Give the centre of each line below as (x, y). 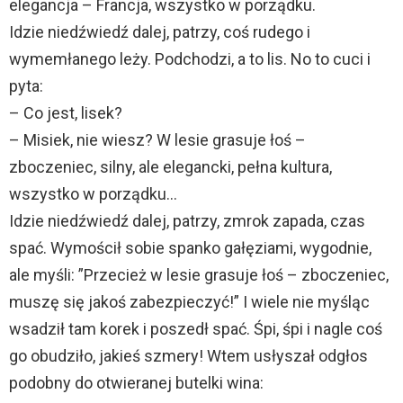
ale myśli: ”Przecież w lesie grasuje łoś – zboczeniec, (199, 275)
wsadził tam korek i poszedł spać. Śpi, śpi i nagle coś (196, 329)
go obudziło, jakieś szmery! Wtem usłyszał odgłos (188, 356)
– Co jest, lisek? (66, 113)
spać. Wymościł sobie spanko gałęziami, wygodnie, (190, 248)
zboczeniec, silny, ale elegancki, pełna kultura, (170, 167)
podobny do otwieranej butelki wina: (136, 383)
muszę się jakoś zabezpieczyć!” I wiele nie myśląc (189, 302)
